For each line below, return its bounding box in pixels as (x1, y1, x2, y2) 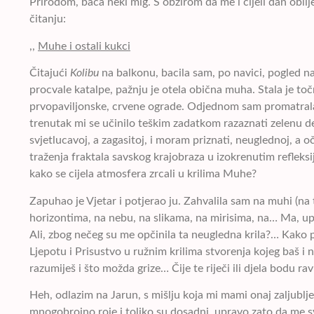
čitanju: (29, 13, 66, 25)
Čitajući (29, 67, 70, 79)
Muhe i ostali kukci (38, 40, 130, 52)
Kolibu (70, 67, 99, 79)
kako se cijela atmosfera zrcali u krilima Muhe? (29, 168, 259, 180)
